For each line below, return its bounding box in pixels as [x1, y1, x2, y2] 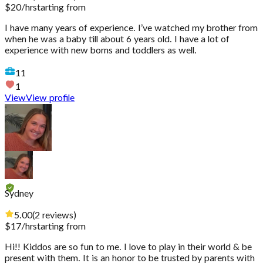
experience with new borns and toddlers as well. [5, 46, 197, 56]
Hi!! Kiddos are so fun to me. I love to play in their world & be [5, 242, 252, 252]
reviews [42, 211, 73, 221]
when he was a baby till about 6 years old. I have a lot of [5, 35, 230, 45]
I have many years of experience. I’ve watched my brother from [5, 23, 258, 33]
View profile [26, 93, 75, 103]
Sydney [5, 189, 33, 199]
